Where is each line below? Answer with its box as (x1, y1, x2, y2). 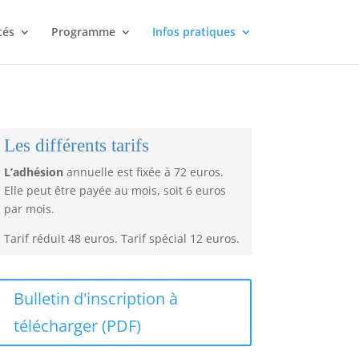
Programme (50, 24, 115, 39)
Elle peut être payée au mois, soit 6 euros (3, 182, 226, 198)
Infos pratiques (151, 24, 236, 39)
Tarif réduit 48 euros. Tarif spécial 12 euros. (3, 230, 240, 246)
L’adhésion (3, 163, 63, 179)
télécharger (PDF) (13, 315, 141, 337)
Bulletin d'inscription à (13, 288, 178, 310)
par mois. (3, 200, 54, 216)
